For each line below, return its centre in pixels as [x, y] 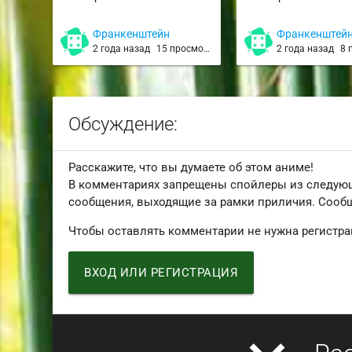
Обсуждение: [123, 125]
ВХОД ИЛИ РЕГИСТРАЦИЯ [161, 272]
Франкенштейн [132, 34]
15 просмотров [180, 49]
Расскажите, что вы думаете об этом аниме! [191, 167]
